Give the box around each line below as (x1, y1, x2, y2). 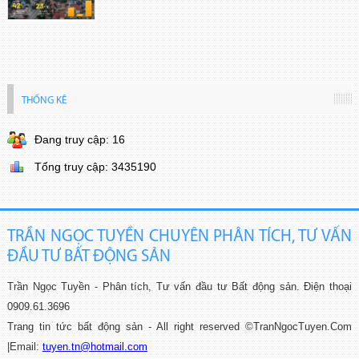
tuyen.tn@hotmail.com (42, 341, 147, 353)
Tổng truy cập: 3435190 (34, 160, 156, 174)
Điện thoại (299, 280, 353, 293)
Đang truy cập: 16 (34, 133, 125, 147)
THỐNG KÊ (21, 95, 67, 107)
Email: (9, 341, 42, 353)
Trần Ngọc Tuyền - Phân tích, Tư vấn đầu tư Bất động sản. (6, 280, 300, 293)
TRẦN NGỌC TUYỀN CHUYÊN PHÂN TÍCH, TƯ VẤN (6, 228, 353, 246)
